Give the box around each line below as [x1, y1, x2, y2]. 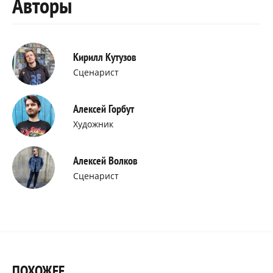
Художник [73, 118, 113, 130]
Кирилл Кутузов [73, 50, 136, 65]
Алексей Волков [73, 154, 138, 168]
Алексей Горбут [73, 102, 134, 116]
